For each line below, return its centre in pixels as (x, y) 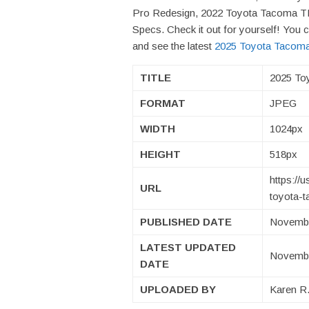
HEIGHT (160, 154)
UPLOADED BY (178, 290)
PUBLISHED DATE (186, 222)
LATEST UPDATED (188, 248)
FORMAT (163, 103)
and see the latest (173, 46)
